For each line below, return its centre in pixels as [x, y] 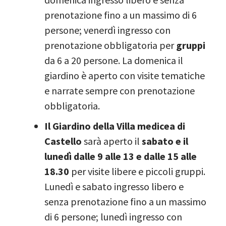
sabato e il [165, 141]
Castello [64, 141]
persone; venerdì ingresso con [107, 30]
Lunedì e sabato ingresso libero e [114, 186]
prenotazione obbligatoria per [110, 45]
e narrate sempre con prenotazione [120, 90]
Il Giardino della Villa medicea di [115, 126]
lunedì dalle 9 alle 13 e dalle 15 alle [121, 156]
